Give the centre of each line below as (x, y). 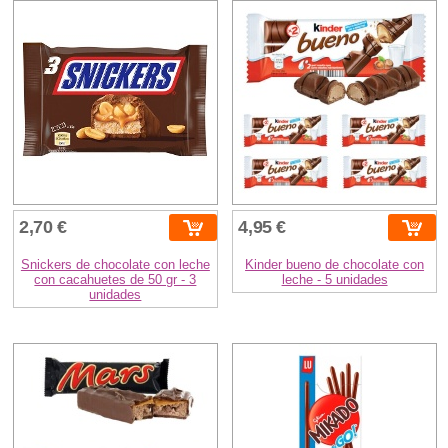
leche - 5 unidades (334, 280)
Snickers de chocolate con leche (115, 265)
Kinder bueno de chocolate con (335, 265)
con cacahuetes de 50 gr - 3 (115, 280)
